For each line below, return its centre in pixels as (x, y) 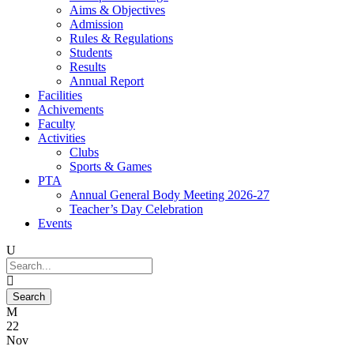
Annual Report (107, 81)
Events (55, 223)
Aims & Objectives (117, 10)
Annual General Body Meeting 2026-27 (169, 195)
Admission (96, 24)
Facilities (60, 95)
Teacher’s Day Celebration (136, 209)
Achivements (71, 109)
